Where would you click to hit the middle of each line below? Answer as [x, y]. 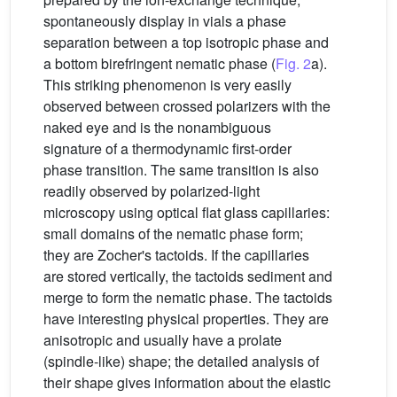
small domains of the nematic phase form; [173, 233]
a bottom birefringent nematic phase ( [160, 63]
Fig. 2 [293, 63]
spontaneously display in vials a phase [165, 20]
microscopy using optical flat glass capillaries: [187, 212]
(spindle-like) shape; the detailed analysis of [181, 361]
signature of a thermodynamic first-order [167, 148]
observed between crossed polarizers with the [187, 105]
